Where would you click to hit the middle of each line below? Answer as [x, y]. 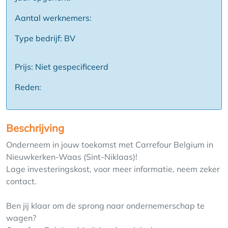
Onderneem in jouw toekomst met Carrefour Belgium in [110, 145]
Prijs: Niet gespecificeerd [62, 67]
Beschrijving [35, 128]
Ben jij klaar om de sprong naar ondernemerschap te [105, 206]
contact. [21, 181]
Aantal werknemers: [53, 18]
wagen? [21, 218]
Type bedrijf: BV [45, 38]
